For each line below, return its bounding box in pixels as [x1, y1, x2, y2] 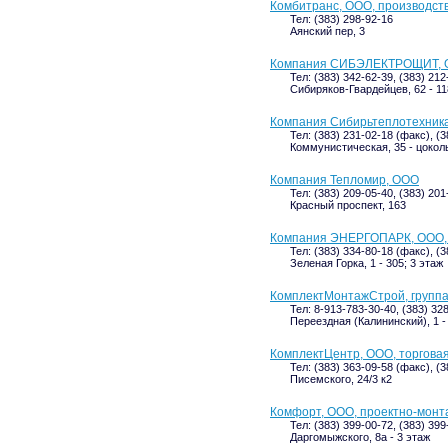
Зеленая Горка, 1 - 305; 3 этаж [290, 257, 443, 269]
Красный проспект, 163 [290, 199, 406, 211]
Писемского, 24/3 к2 [290, 373, 392, 385]
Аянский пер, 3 [290, 25, 365, 37]
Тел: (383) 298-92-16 [290, 13, 393, 25]
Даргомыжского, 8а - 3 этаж [290, 431, 430, 443]
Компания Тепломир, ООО [270, 173, 419, 187]
